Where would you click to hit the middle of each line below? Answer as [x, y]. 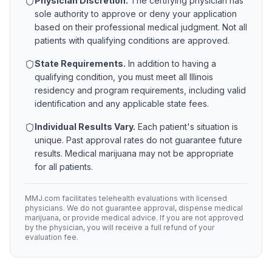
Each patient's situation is [187, 127]
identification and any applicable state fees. [122, 104]
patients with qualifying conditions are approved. [132, 40]
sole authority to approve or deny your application [136, 14]
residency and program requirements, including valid [140, 90]
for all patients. [64, 167]
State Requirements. [80, 63]
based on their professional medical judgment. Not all [141, 27]
